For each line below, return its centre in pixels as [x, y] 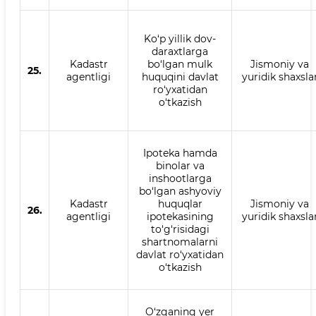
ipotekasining [180, 217]
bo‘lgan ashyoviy [180, 191]
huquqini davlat [180, 77]
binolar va [180, 166]
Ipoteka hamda [180, 153]
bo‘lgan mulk [180, 64]
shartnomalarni [180, 242]
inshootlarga [180, 178]
